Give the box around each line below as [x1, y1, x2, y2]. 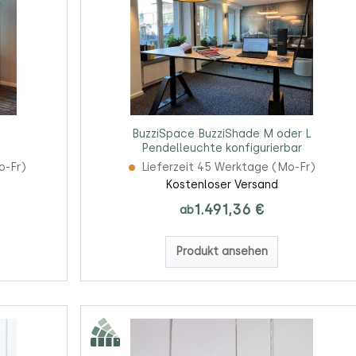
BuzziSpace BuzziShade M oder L [132, 127, 312, 141]
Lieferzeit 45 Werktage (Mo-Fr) [141, 161, 315, 175]
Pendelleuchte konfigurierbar [141, 141, 303, 156]
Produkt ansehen [176, 245, 269, 259]
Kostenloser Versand [165, 178, 279, 192]
